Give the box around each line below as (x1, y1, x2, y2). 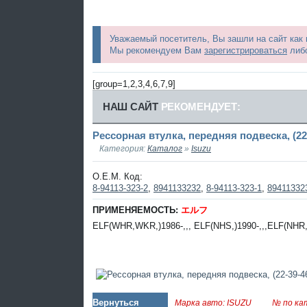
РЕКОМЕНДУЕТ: (158, 100, 241, 112)
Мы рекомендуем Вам (110, 45, 204, 56)
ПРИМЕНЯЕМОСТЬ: (93, 205, 181, 216)
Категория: (99, 144, 147, 153)
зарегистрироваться (204, 45, 287, 56)
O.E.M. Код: (93, 171, 143, 182)
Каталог (147, 144, 182, 153)
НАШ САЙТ (103, 100, 158, 112)
